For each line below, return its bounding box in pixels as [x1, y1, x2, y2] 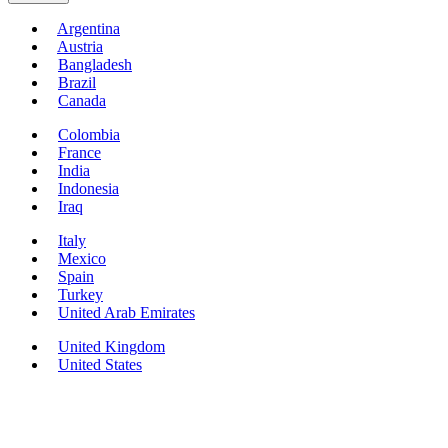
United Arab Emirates [58, 304, 195, 322]
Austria [57, 38, 103, 56]
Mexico [58, 250, 106, 268]
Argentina [57, 20, 120, 38]
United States [58, 356, 142, 374]
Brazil [58, 74, 96, 92]
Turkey [58, 286, 103, 304]
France [58, 144, 101, 162]
